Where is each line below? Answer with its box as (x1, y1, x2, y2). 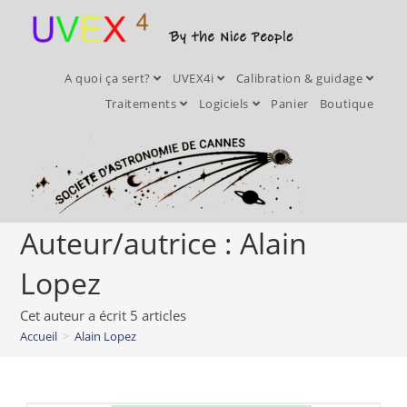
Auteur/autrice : (20, 223, 241, 263)
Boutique (319, 95, 374, 112)
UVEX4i (172, 70, 218, 86)
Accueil (20, 328, 58, 344)
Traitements (104, 95, 180, 112)
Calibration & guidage (235, 70, 366, 86)
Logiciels (198, 95, 253, 112)
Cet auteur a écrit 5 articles (20, 306, 187, 324)
